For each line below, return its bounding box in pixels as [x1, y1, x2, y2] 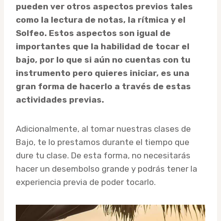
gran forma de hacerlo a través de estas [16, 81, 191, 92]
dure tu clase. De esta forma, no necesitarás [16, 150, 190, 161]
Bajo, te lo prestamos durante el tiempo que [16, 137, 189, 147]
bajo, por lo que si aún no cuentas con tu [16, 55, 190, 65]
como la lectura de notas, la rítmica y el [16, 15, 185, 25]
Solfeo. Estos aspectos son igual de [16, 28, 171, 38]
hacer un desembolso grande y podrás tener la [16, 164, 197, 174]
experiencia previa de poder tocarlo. [16, 177, 156, 187]
